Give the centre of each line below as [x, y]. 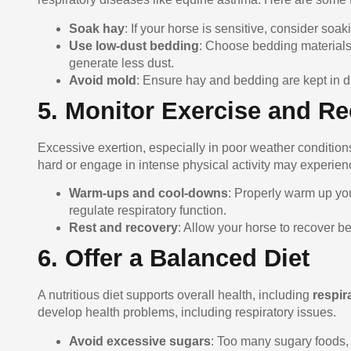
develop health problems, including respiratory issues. [187, 313]
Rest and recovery [123, 228]
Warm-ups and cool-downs [148, 194]
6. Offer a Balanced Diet [174, 259]
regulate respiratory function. [148, 211]
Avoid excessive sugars [140, 341]
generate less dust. [121, 63]
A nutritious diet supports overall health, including [175, 295]
